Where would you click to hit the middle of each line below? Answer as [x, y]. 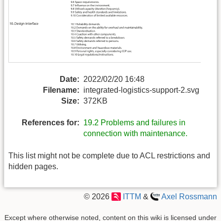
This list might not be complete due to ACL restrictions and [109, 155]
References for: [51, 123]
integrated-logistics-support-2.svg [141, 90]
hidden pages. [33, 166]
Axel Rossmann [189, 197]
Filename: [61, 90]
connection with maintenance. [135, 134]
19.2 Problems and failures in [134, 123]
